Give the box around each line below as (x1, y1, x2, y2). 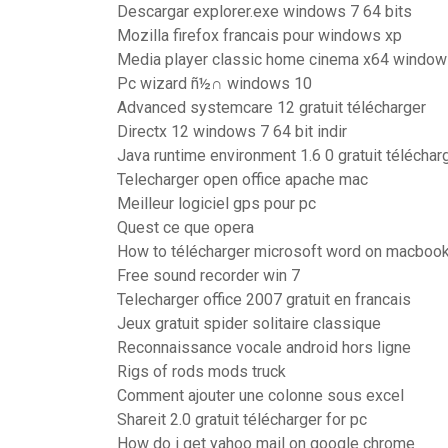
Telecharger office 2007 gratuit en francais (117, 290, 411, 309)
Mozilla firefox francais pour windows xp (117, 26, 402, 45)
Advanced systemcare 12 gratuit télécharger (117, 98, 426, 117)
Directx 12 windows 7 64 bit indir (117, 122, 347, 141)
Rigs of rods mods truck (117, 362, 286, 381)
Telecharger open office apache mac (117, 170, 368, 189)
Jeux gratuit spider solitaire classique (117, 314, 381, 333)
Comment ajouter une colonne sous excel (117, 386, 404, 405)
